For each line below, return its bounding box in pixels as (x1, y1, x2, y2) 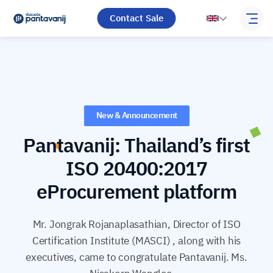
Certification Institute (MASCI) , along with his (32, 232, 241, 250)
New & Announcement (96, 108, 177, 122)
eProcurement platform (37, 176, 236, 209)
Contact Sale (110, 10, 163, 26)
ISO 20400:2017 (66, 153, 207, 186)
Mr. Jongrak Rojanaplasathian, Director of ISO (32, 216, 241, 233)
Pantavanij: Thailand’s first (23, 130, 250, 163)
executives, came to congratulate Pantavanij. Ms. (26, 249, 247, 266)
